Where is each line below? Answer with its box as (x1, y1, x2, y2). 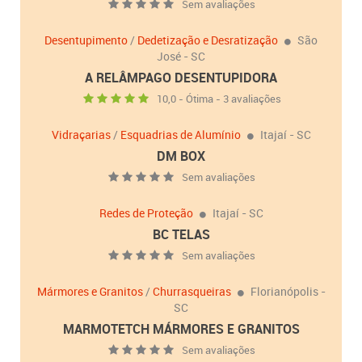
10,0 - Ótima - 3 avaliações (156, 91, 281, 107)
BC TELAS (152, 225, 210, 244)
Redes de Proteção (99, 205, 193, 221)
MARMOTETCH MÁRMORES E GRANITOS (62, 320, 300, 339)
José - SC (157, 48, 205, 65)
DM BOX (157, 147, 205, 166)
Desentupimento (44, 32, 128, 48)
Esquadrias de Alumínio (120, 127, 241, 143)
